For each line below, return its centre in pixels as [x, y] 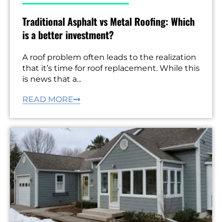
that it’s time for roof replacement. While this [111, 68]
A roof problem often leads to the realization [109, 57]
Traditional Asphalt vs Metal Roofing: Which [109, 21]
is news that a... [52, 79]
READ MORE [48, 99]
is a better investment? [68, 34]
